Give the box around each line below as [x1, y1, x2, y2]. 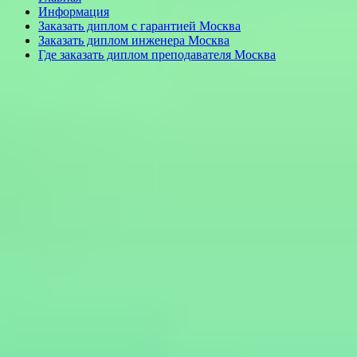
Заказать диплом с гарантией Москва [38, 19, 241, 33]
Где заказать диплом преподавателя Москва [38, 48, 276, 61]
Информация [38, 5, 109, 18]
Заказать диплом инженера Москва [38, 33, 229, 47]
